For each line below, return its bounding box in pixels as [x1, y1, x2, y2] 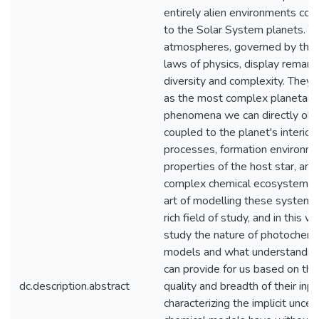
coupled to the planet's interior [164, 125, 315, 140]
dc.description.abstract [19, 278, 130, 294]
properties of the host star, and [164, 159, 317, 174]
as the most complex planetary [164, 90, 317, 106]
